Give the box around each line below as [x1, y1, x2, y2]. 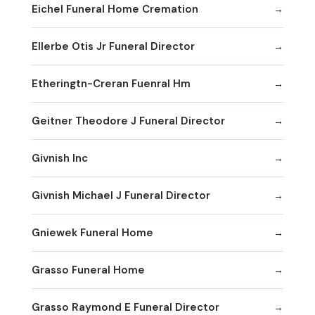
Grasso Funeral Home [32, 262, 145, 277]
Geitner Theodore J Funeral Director [32, 113, 225, 128]
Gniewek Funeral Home [32, 225, 153, 240]
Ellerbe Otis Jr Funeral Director [32, 39, 195, 53]
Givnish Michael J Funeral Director [32, 188, 210, 202]
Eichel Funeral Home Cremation [32, 1, 198, 16]
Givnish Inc [32, 150, 88, 165]
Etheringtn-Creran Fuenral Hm [32, 76, 191, 91]
